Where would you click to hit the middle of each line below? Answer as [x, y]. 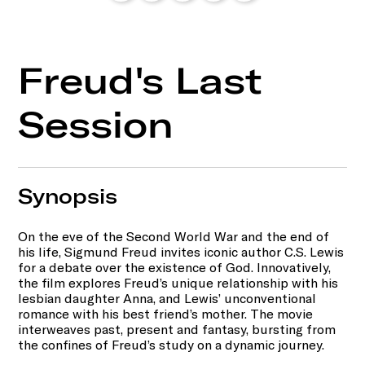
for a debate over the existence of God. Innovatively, [175, 266]
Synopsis [68, 196]
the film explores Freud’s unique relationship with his [178, 282]
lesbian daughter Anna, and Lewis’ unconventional [167, 297]
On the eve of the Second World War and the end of [174, 235]
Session [96, 124]
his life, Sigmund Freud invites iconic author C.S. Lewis [181, 251]
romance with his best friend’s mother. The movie [166, 313]
